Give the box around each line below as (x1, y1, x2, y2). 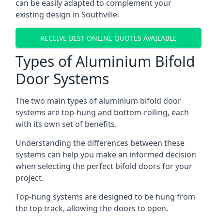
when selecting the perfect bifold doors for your (15, 161, 192, 171)
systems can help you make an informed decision (15, 149, 196, 160)
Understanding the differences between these (15, 138, 185, 148)
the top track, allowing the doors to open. (15, 203, 168, 214)
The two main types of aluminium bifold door (15, 95, 181, 106)
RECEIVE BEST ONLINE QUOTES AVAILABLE (40, 33, 177, 43)
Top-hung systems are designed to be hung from (15, 191, 195, 202)
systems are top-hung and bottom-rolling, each (15, 107, 189, 118)
